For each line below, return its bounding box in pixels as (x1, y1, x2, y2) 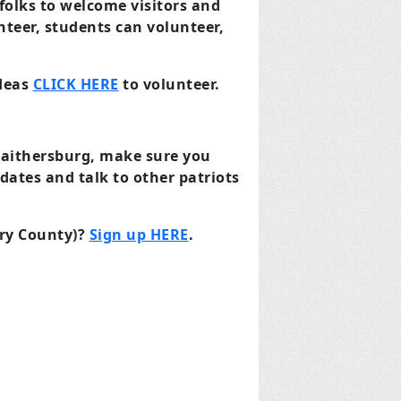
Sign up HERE (89, 225, 189, 244)
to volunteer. (118, 74, 220, 94)
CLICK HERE (32, 74, 119, 94)
